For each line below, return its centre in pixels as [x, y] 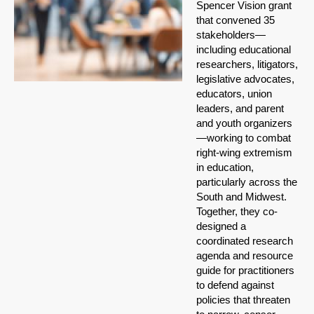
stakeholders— [231, 35]
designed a [221, 226]
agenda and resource [245, 256]
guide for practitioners [245, 271]
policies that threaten [243, 300]
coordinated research [245, 241]
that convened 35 [235, 20]
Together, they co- [237, 212]
